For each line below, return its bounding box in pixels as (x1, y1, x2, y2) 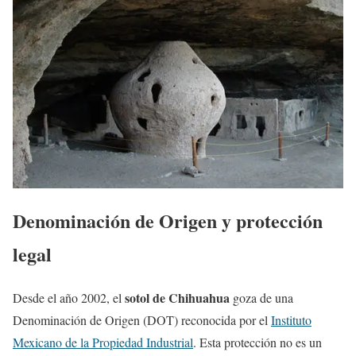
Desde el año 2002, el (13, 288, 125, 306)
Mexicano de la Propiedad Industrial (13, 333, 193, 350)
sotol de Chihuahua (125, 288, 230, 307)
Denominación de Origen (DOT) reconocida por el (13, 311, 271, 328)
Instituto (271, 311, 311, 328)
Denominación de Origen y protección (13, 206, 323, 234)
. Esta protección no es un (193, 333, 322, 350)
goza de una (230, 288, 293, 306)
